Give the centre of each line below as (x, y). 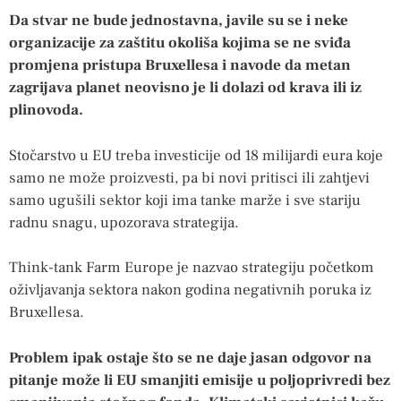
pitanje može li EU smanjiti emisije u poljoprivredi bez (200, 380)
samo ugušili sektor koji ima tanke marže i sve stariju (185, 200)
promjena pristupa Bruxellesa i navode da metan (180, 66)
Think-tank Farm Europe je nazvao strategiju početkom (192, 268)
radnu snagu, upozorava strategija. (124, 222)
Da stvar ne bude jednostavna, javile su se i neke (179, 21)
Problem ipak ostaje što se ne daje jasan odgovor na (190, 358)
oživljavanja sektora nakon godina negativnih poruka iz (190, 290)
